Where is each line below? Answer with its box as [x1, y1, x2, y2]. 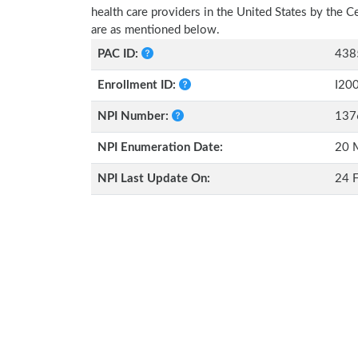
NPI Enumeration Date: [97, 141, 223, 153]
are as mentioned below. [91, 24, 220, 36]
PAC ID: [97, 48, 141, 60]
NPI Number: [97, 110, 172, 122]
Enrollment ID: [97, 79, 179, 91]
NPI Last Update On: [97, 173, 210, 185]
